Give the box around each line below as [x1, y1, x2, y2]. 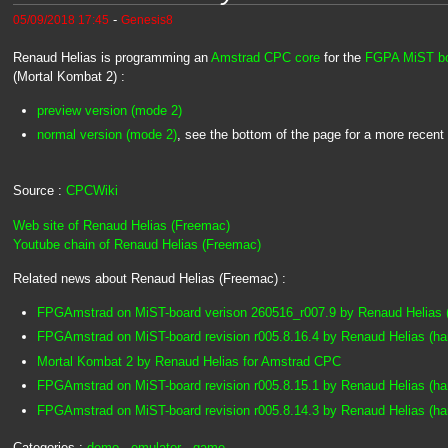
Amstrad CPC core [210, 50, 320, 66]
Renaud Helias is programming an [12, 50, 211, 66]
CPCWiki [65, 183, 118, 199]
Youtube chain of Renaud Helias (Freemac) [12, 236, 261, 252]
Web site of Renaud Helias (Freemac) [12, 217, 230, 233]
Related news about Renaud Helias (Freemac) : [12, 271, 286, 287]
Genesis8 [120, 13, 173, 27]
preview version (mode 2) [36, 102, 182, 118]
